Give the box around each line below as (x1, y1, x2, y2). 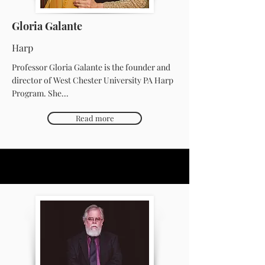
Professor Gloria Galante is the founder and (12, 62, 170, 73)
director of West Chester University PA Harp (12, 75, 173, 86)
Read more (75, 113, 114, 123)
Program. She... (12, 88, 69, 99)
